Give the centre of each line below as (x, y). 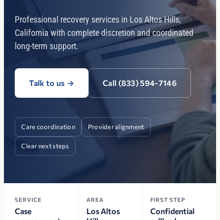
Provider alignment (116, 127)
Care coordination (48, 127)
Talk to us (47, 83)
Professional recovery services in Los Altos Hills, (98, 19)
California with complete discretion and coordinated (104, 33)
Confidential (172, 211)
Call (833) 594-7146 (140, 83)
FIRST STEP (167, 199)
